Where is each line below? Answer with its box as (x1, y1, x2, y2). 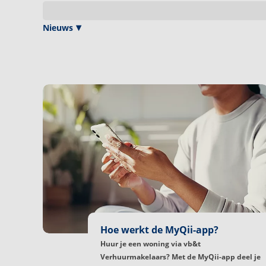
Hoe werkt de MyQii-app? (100, 223, 218, 236)
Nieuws (43, 22, 73, 33)
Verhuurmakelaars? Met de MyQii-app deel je (100, 251, 261, 262)
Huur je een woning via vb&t (100, 238, 201, 249)
